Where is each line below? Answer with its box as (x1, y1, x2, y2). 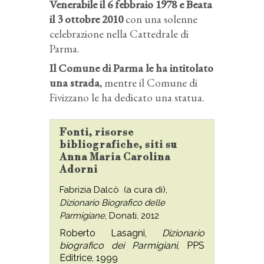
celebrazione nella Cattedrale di (49, 26, 189, 41)
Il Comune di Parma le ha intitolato (49, 60, 213, 75)
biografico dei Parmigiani (60, 239, 177, 251)
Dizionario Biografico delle (60, 197, 165, 208)
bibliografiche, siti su (60, 138, 177, 151)
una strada (49, 75, 100, 90)
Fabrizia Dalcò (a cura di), (60, 184, 167, 195)
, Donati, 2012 (105, 210, 159, 221)
